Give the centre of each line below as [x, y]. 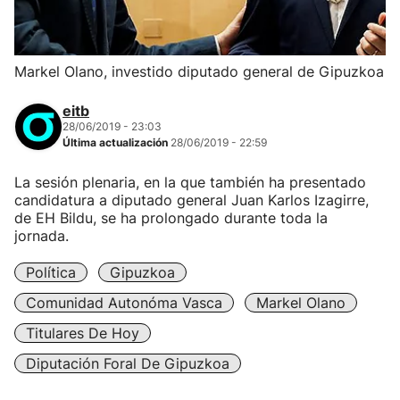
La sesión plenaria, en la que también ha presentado [190, 182]
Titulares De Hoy [83, 333]
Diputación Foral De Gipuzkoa [128, 363]
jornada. [42, 236]
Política [51, 272]
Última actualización [117, 142]
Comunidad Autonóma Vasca [124, 303]
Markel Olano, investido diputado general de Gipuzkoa [199, 71]
